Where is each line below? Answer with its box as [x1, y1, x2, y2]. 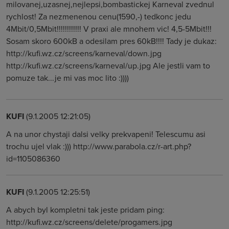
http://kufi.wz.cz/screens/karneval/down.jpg [6, 48, 162, 59]
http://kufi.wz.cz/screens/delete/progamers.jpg [6, 216, 172, 227]
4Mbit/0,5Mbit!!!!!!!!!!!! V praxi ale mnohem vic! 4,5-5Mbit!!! [6, 23, 212, 34]
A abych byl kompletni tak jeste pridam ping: [6, 204, 165, 215]
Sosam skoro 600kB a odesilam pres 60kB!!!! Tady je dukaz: [6, 35, 217, 47]
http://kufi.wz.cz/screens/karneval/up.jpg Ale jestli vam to [6, 60, 210, 71]
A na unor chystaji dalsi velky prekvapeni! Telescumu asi [6, 128, 205, 140]
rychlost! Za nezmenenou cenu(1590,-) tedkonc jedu [6, 11, 191, 22]
